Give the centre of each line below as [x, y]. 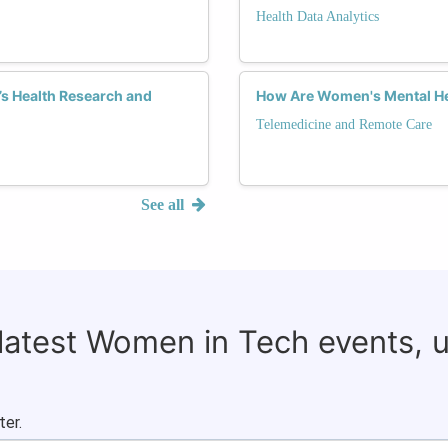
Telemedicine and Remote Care [344, 124]
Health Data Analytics [317, 16]
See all [165, 204]
